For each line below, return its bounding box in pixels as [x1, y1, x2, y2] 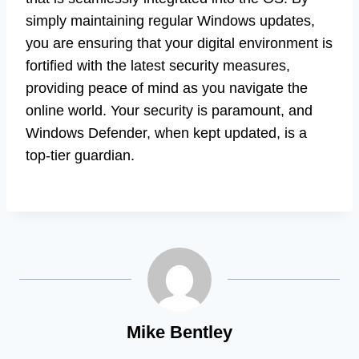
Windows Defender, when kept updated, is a [26, 125, 307, 142]
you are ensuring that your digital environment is [26, 35, 333, 52]
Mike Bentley [127, 322, 232, 343]
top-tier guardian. [26, 147, 135, 164]
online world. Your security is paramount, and [26, 103, 313, 119]
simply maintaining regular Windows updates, [26, 13, 315, 30]
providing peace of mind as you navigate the [26, 80, 308, 97]
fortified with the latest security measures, [26, 58, 290, 75]
